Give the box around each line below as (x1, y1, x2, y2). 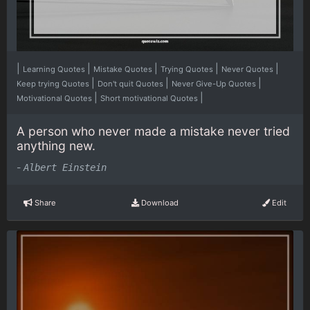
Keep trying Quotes (17, 78, 91, 89)
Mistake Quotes (93, 64, 154, 74)
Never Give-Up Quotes (172, 78, 258, 89)
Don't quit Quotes (98, 78, 165, 89)
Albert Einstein (24, 162, 107, 174)
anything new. (17, 138, 95, 153)
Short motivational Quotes (100, 93, 200, 103)
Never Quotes (221, 64, 275, 74)
